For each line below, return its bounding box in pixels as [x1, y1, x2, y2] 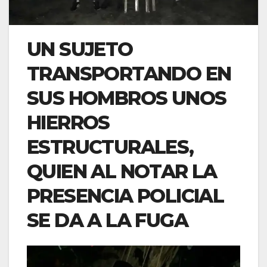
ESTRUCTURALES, [27, 135, 194, 159]
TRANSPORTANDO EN [27, 61, 231, 85]
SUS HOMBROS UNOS [27, 86, 226, 110]
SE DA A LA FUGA [27, 208, 188, 232]
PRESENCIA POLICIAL [27, 184, 224, 207]
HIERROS [27, 110, 110, 134]
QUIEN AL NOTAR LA [27, 159, 217, 183]
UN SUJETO [27, 37, 133, 61]
